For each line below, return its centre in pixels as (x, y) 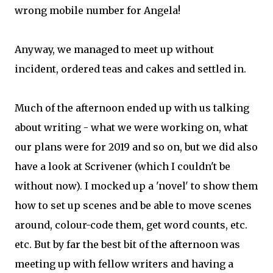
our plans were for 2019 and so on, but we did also (136, 147)
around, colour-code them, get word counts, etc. (131, 225)
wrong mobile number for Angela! (97, 10)
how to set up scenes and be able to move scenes (133, 205)
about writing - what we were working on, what (131, 127)
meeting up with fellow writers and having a (124, 264)
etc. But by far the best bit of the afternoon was (127, 244)
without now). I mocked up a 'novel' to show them (136, 186)
